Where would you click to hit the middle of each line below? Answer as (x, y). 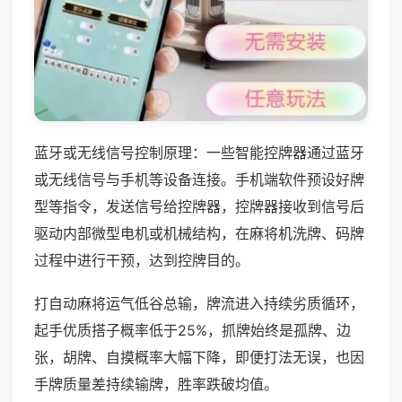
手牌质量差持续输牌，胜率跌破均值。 (156, 384)
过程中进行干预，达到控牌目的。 (142, 260)
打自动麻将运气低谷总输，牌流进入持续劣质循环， (199, 303)
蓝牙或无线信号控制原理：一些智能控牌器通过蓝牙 (199, 152)
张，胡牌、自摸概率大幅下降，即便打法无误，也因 (199, 357)
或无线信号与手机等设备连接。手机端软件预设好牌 (199, 179)
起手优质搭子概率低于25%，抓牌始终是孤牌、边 (192, 330)
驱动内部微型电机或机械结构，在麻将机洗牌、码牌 (199, 233)
